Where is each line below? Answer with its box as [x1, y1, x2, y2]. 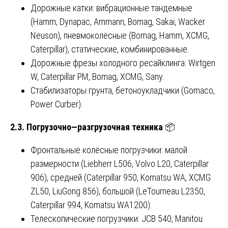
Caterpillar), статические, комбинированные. [31, 44, 189, 55]
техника [132, 122, 163, 133]
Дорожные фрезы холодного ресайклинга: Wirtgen [31, 58, 215, 69]
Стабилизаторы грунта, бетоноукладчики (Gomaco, [31, 85, 215, 96]
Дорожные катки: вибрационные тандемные [31, 3, 192, 14]
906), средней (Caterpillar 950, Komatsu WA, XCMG [31, 172, 211, 183]
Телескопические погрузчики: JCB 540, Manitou [31, 213, 203, 224]
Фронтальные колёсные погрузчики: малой [31, 145, 187, 156]
